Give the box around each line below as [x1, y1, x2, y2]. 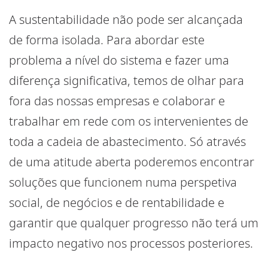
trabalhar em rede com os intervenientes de [9, 113, 248, 130]
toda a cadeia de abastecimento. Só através [9, 133, 246, 150]
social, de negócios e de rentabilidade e [9, 194, 224, 211]
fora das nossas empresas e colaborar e [9, 93, 225, 109]
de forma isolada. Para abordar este [9, 32, 205, 48]
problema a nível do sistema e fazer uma [9, 52, 229, 69]
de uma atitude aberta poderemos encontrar [9, 154, 254, 170]
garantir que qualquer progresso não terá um [9, 215, 258, 232]
